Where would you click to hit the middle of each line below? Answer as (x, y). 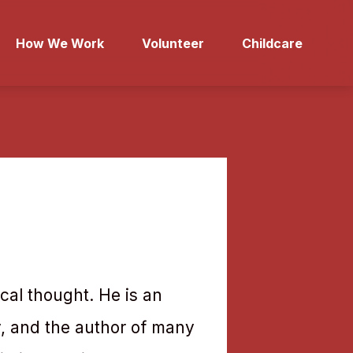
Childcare (272, 43)
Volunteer (173, 43)
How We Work (60, 43)
